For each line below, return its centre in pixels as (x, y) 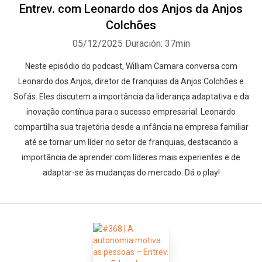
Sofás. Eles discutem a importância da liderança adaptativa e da (131, 96)
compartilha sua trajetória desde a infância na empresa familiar (131, 127)
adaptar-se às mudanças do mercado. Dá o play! (131, 173)
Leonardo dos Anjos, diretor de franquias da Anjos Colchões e (131, 81)
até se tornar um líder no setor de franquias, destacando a (131, 142)
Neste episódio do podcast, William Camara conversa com (131, 66)
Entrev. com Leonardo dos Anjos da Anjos (131, 9)
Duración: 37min (157, 44)
